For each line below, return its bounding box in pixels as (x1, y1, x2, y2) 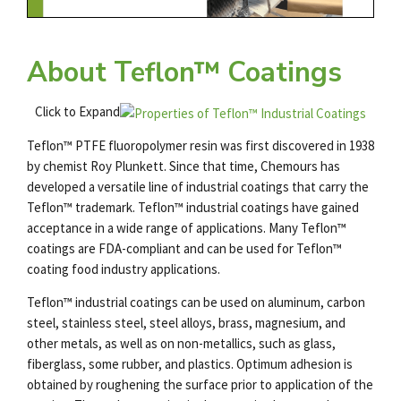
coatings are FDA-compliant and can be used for (27, 239, 296, 257)
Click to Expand (35, 102, 120, 120)
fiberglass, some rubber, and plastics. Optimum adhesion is (27, 355, 353, 373)
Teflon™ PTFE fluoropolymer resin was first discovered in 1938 (27, 136, 374, 154)
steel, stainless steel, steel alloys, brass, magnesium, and (27, 314, 346, 332)
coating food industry (27, 260, 148, 277)
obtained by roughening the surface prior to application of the (27, 376, 373, 394)
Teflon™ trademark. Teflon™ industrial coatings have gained (27, 198, 359, 216)
